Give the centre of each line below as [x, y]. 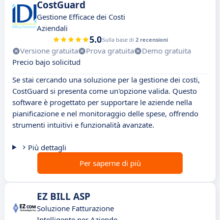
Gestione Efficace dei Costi [81, 17]
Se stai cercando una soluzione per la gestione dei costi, [106, 80]
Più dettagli [47, 148]
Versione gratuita [49, 51]
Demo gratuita [166, 51]
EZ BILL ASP [64, 197]
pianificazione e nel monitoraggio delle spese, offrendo [105, 114]
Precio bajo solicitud [46, 62]
